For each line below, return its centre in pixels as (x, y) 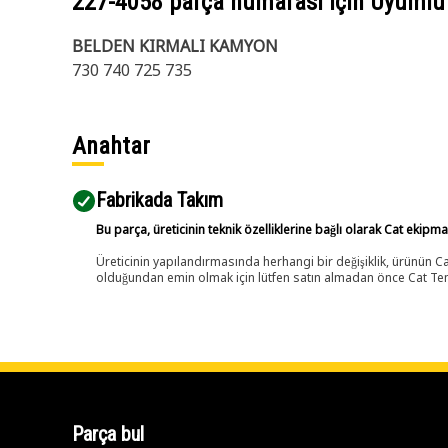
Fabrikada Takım (159, 200)
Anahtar (111, 146)
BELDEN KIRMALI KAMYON (175, 46)
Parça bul (108, 434)
